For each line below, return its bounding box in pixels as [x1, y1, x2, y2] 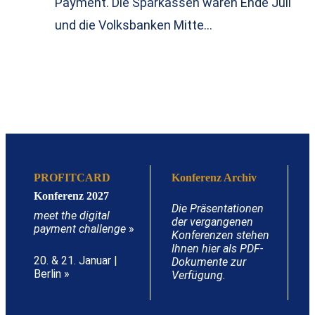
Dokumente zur [172, 255, 246, 269]
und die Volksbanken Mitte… [55, 18, 212, 33]
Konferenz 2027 [34, 190, 109, 202]
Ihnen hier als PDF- [172, 242, 263, 256]
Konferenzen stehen [172, 229, 269, 243]
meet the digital [34, 209, 110, 223]
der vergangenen [172, 215, 253, 229]
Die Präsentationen [172, 202, 264, 216]
